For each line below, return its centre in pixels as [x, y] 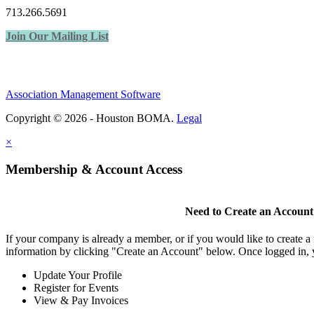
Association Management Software [83, 95]
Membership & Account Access [94, 170]
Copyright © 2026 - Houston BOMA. [91, 118]
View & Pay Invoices [81, 301]
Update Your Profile [78, 275]
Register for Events [76, 288]
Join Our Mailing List [57, 36]
